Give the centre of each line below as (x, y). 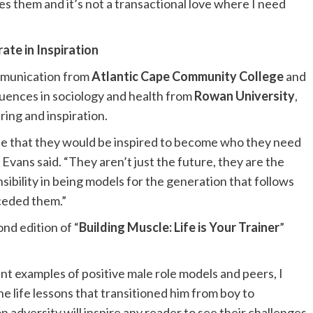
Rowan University (244, 96)
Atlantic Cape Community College (187, 76)
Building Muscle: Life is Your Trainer (179, 227)
